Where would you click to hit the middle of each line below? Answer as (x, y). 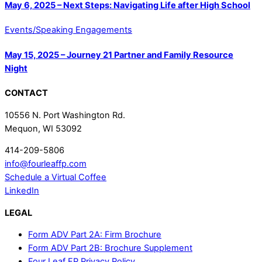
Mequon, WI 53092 (43, 128)
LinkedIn (22, 191)
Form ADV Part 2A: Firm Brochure (95, 235)
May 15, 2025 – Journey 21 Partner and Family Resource (119, 55)
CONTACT (26, 93)
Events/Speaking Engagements (68, 30)
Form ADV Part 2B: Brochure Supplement (110, 248)
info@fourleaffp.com (46, 164)
